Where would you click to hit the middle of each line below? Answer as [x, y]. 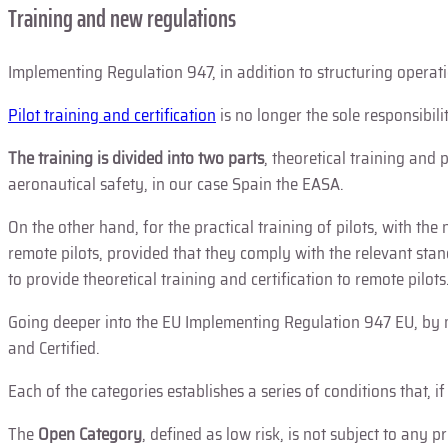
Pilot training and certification [112, 114]
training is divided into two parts [151, 157]
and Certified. [54, 347]
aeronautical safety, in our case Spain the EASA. [176, 183]
